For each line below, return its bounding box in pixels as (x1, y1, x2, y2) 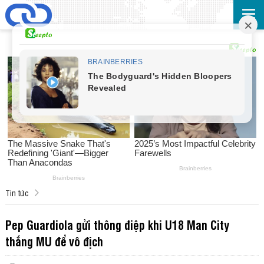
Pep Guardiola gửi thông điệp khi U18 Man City (5, 216, 229, 233)
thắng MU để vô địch (5, 233, 103, 250)
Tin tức (5, 187, 29, 199)
